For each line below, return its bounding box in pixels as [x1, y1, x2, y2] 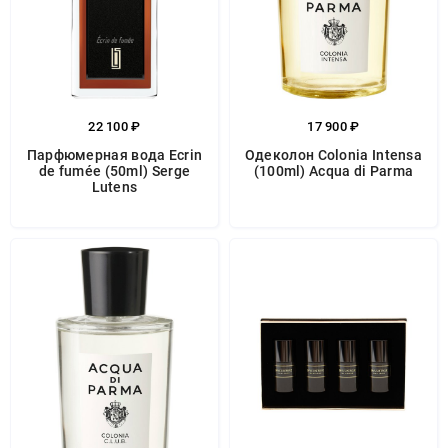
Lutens [91, 179, 138, 195]
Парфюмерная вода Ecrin [26, 147, 203, 163]
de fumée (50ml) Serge [38, 163, 191, 179]
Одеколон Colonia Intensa [244, 147, 423, 163]
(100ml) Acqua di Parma [253, 163, 414, 179]
